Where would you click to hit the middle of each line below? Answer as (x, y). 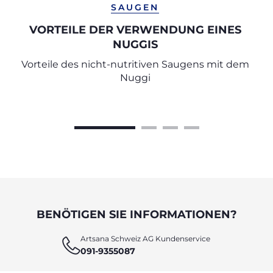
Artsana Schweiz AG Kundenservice (146, 239)
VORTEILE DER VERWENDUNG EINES (135, 30)
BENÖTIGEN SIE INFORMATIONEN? (136, 214)
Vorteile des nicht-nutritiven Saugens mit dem (135, 64)
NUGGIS (135, 44)
